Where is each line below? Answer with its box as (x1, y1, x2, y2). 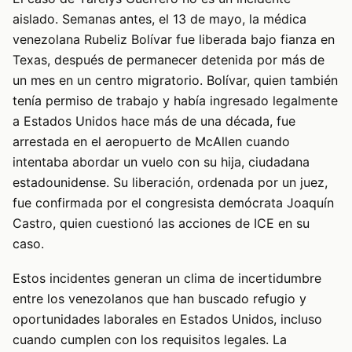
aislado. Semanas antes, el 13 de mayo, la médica (13, 10, 306, 27)
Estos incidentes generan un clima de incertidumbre (13, 270, 321, 287)
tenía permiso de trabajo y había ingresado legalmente (13, 92, 338, 108)
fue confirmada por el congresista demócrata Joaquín (13, 194, 334, 211)
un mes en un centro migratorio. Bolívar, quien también (13, 71, 338, 88)
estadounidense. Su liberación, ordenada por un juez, (13, 174, 328, 190)
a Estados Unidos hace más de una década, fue (13, 112, 295, 129)
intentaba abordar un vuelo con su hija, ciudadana (13, 153, 310, 170)
